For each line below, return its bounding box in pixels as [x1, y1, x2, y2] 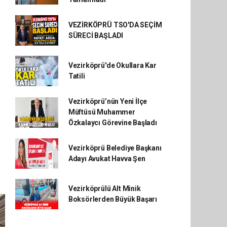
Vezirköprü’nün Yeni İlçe [68, 97, 147, 105]
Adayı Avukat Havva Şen [68, 155, 145, 163]
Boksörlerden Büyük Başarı [68, 195, 158, 203]
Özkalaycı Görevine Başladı [68, 119, 157, 127]
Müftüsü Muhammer [68, 108, 135, 116]
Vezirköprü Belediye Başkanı [68, 144, 162, 152]
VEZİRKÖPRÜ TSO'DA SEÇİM [68, 21, 162, 29]
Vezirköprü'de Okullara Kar [68, 61, 157, 69]
